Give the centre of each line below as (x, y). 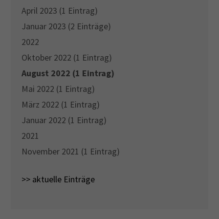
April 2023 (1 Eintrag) (60, 11)
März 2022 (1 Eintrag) (61, 105)
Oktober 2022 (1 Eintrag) (67, 58)
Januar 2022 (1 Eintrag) (64, 120)
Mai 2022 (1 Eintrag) (58, 89)
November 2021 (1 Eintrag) (71, 152)
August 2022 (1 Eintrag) (68, 73)
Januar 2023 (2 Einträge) (66, 26)
